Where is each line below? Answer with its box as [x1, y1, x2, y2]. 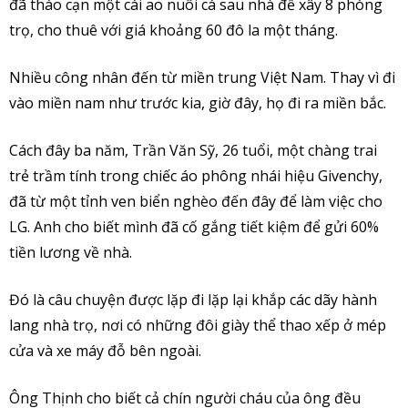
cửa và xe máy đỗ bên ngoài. [9, 340, 201, 361]
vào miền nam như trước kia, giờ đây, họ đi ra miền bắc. [9, 92, 386, 113]
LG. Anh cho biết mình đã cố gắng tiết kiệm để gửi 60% [9, 216, 379, 237]
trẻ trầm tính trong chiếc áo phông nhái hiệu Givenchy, [9, 165, 382, 186]
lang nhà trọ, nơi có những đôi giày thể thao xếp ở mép [9, 314, 386, 335]
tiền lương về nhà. [9, 241, 132, 262]
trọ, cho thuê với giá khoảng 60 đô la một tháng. [9, 19, 338, 40]
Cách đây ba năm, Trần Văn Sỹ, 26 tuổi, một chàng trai [9, 139, 377, 160]
